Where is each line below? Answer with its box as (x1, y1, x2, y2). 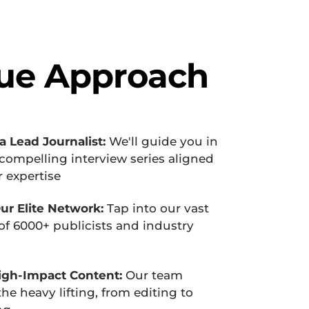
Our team (121, 268, 183, 282)
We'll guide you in (105, 134, 218, 148)
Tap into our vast (103, 201, 209, 215)
